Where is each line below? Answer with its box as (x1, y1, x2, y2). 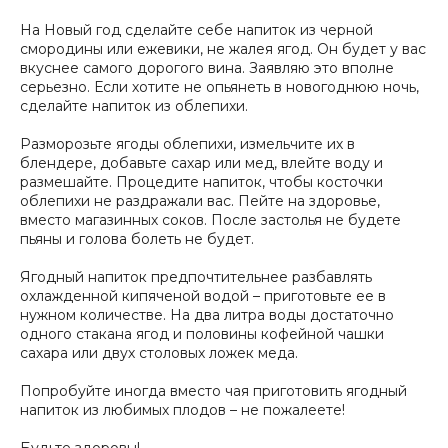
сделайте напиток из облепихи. (20, 96, 248, 115)
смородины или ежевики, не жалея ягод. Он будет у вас (20, 39, 426, 58)
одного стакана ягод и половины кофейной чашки (20, 324, 384, 343)
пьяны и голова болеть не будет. (20, 229, 254, 248)
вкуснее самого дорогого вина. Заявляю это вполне (20, 58, 394, 77)
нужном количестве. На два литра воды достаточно (20, 305, 394, 324)
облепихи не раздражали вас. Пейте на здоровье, (20, 191, 380, 210)
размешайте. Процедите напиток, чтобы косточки (20, 172, 383, 191)
